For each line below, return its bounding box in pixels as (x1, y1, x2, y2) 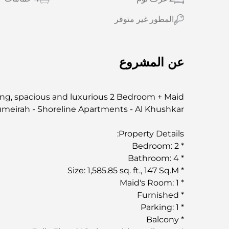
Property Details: (119, 128, 184, 139)
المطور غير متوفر (114, 14, 174, 24)
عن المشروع (119, 54, 184, 70)
